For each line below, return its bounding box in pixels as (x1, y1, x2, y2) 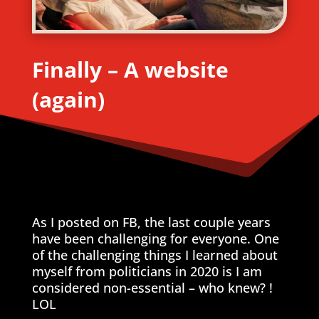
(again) (31, 85, 105, 115)
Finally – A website (31, 55, 229, 85)
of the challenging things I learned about (31, 246, 278, 264)
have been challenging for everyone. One (31, 230, 279, 248)
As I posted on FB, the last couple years (31, 214, 271, 231)
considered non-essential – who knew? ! (31, 279, 273, 297)
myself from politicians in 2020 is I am (31, 263, 262, 281)
